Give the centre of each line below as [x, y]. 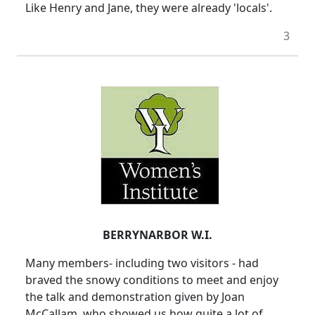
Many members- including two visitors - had [142, 263]
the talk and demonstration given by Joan [135, 297]
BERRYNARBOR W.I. [157, 235]
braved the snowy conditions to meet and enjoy [152, 280]
